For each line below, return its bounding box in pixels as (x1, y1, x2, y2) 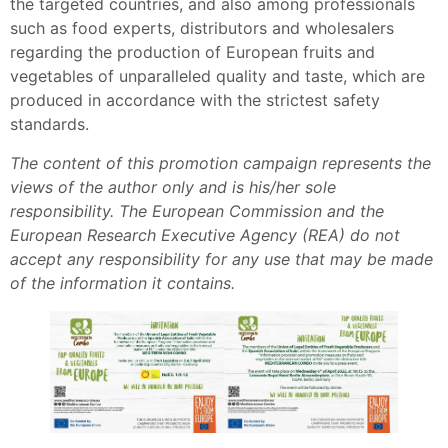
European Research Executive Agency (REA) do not (10, 224, 400, 245)
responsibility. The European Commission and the (10, 200, 384, 221)
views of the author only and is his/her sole (10, 176, 336, 197)
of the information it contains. (10, 272, 235, 293)
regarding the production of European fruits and (10, 42, 375, 63)
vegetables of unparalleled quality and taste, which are (10, 66, 425, 87)
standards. (10, 114, 89, 135)
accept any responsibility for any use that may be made (10, 248, 433, 269)
